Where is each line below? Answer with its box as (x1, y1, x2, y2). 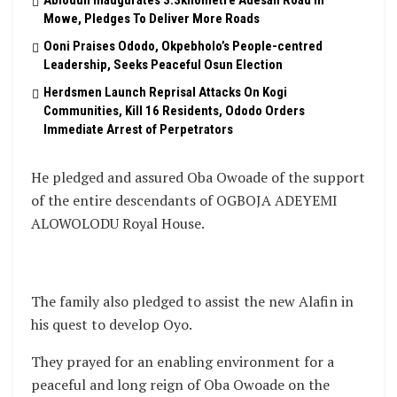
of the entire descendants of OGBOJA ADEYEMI (31, 191, 338, 211)
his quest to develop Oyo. (31, 315, 192, 335)
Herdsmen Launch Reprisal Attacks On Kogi (43, 84, 287, 101)
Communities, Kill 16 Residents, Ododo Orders (43, 103, 305, 120)
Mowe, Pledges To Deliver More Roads (43, 11, 260, 27)
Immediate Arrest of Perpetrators (43, 121, 233, 138)
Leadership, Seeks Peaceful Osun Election (43, 57, 283, 74)
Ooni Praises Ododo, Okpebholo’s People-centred (43, 38, 323, 55)
